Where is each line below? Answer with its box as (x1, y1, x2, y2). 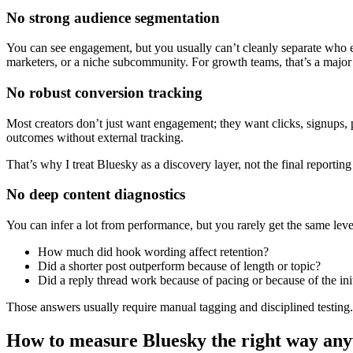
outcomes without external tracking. (6, 130, 184, 144)
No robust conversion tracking (6, 84, 203, 102)
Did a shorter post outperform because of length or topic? (38, 259, 321, 273)
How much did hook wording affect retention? (38, 245, 269, 259)
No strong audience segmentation (6, 9, 220, 26)
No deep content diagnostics (6, 186, 185, 203)
